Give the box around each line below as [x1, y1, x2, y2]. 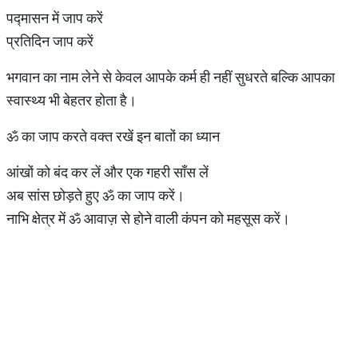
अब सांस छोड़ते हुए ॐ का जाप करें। [6, 186, 185, 205]
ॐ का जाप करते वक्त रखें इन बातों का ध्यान [6, 127, 220, 145]
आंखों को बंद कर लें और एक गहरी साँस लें [6, 163, 209, 181]
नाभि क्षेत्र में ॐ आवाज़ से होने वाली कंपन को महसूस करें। [6, 209, 290, 228]
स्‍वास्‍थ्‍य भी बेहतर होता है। [6, 91, 140, 109]
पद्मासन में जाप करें [6, 9, 106, 27]
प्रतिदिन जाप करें [6, 32, 97, 50]
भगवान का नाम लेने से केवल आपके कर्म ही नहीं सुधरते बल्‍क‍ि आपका [6, 68, 335, 86]
